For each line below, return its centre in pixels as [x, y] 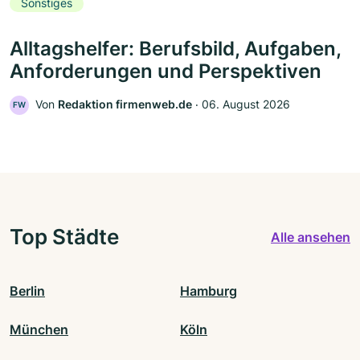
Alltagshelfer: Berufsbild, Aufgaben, [176, 49]
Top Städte [64, 237]
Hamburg [209, 291]
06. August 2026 [246, 104]
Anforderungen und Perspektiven [166, 72]
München [39, 330]
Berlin [27, 291]
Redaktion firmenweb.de [125, 104]
